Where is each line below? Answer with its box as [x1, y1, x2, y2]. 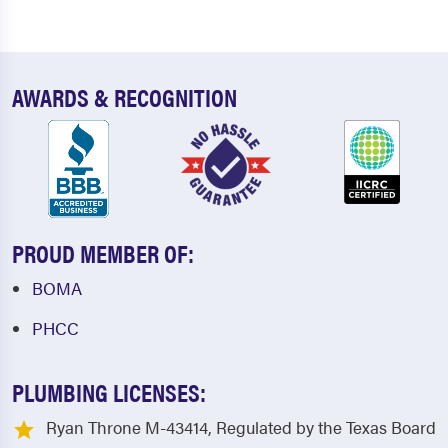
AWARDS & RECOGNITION [12, 79, 237, 115]
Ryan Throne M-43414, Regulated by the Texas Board [46, 415, 436, 440]
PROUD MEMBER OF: [12, 235, 194, 271]
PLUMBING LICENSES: [12, 374, 206, 410]
